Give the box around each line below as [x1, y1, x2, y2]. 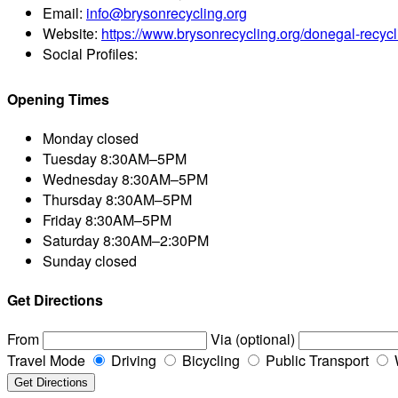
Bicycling [179, 350, 240, 371]
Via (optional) [211, 329, 295, 350]
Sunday [43, 250, 92, 271]
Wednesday [43, 168, 118, 189]
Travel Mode [7, 350, 85, 371]
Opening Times [7, 88, 109, 109]
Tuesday [43, 147, 97, 169]
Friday [43, 209, 82, 230]
